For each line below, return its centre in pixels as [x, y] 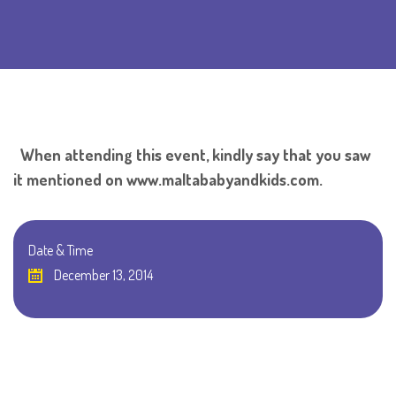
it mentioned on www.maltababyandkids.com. [168, 180]
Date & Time [61, 251]
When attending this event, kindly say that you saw [192, 155]
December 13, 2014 [102, 275]
